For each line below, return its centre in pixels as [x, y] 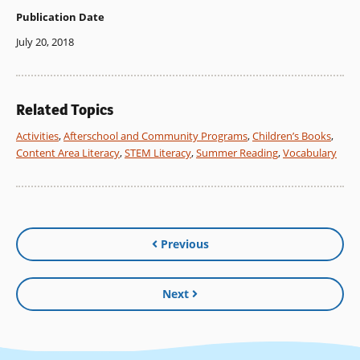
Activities [37, 136]
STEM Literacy [158, 153]
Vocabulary [310, 153]
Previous [184, 244]
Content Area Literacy [68, 153]
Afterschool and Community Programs [155, 136]
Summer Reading [237, 153]
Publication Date [60, 17]
